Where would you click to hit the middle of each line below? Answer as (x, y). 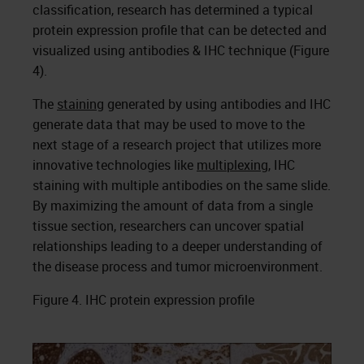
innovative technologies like (115, 165)
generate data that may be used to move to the (169, 124)
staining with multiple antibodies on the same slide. (182, 185)
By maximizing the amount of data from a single (173, 206)
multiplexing (232, 165)
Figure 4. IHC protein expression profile (143, 300)
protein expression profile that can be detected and (180, 30)
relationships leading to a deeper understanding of (178, 246)
